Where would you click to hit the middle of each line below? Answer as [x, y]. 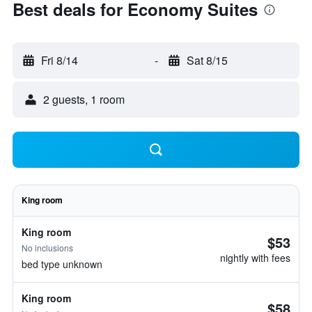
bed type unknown [62, 264]
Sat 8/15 [207, 60]
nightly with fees [255, 258]
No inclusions [47, 248]
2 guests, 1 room [84, 99]
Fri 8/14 [60, 60]
